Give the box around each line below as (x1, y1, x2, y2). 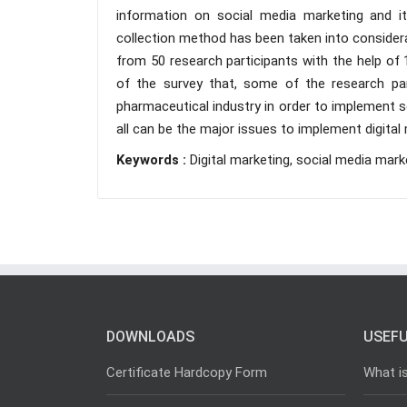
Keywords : (116, 152, 190, 168)
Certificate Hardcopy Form (106, 364, 267, 381)
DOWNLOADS (106, 328, 194, 345)
